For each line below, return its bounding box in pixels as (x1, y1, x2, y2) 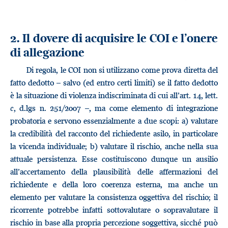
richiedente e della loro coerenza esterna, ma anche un (10, 179, 218, 189)
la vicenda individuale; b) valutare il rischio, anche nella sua (10, 141, 218, 151)
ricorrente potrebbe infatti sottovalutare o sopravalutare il (10, 205, 218, 215)
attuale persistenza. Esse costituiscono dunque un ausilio (10, 154, 218, 164)
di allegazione (10, 45, 84, 60)
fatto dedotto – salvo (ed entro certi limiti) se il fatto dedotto (10, 77, 218, 88)
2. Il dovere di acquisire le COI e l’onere (10, 31, 218, 45)
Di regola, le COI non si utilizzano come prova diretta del (26, 65, 218, 75)
